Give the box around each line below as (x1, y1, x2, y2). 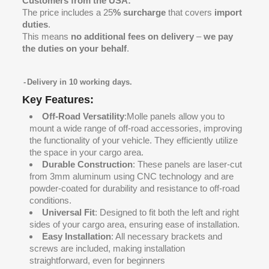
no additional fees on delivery (71, 31, 195, 41)
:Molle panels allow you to (124, 111, 225, 121)
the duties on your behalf (22, 43, 127, 53)
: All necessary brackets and (111, 231, 223, 241)
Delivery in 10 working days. (27, 77, 133, 86)
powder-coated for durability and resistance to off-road (29, 183, 240, 193)
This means (22, 31, 71, 41)
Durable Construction (42, 159, 133, 169)
